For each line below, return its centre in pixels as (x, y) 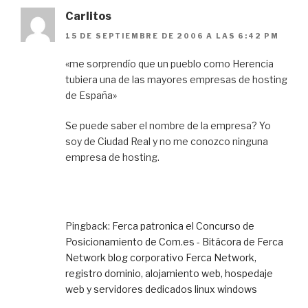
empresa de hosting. (112, 157)
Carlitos (88, 16)
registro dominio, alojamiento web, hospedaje (169, 273)
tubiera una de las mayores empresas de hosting (176, 79)
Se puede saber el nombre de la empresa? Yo (168, 125)
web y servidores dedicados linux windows (161, 289)
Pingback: (89, 225)
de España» (91, 95)
